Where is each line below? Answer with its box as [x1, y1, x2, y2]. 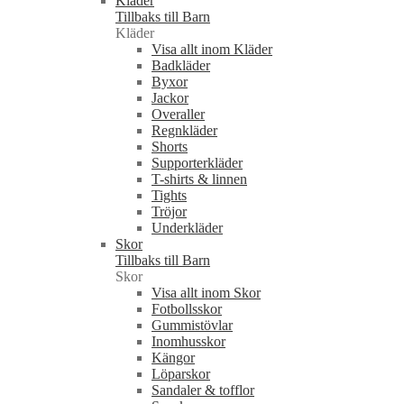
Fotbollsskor [151, 301, 222, 317]
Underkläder [151, 220, 223, 236]
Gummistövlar [151, 317, 233, 334]
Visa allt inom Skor [151, 285, 261, 301]
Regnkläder [151, 123, 217, 139]
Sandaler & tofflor [151, 382, 254, 399]
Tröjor [151, 204, 187, 220]
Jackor [151, 90, 188, 106]
